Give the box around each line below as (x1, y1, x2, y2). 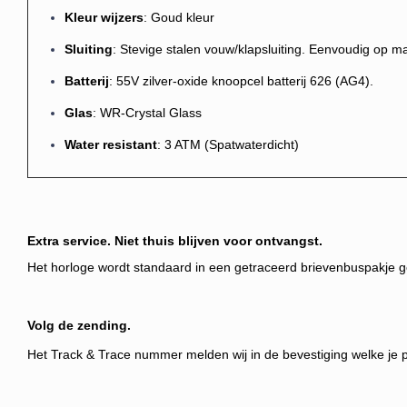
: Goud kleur (144, 10, 214, 25)
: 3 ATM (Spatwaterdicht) (157, 137, 299, 152)
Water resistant (65, 137, 157, 152)
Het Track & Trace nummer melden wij (27, 347, 251, 362)
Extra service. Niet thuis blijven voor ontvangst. (27, 233, 323, 248)
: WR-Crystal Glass (93, 105, 202, 120)
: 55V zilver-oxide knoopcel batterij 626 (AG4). (109, 74, 373, 88)
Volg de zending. (27, 318, 131, 333)
